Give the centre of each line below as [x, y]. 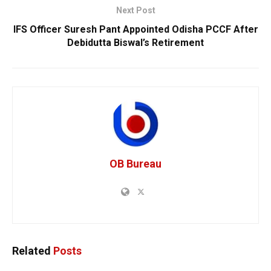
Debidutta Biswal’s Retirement [135, 42]
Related [31, 250]
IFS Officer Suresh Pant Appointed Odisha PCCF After [135, 29]
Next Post [135, 10]
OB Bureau [135, 163]
